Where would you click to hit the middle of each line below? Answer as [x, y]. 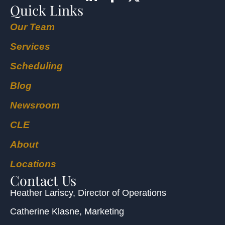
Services [30, 46]
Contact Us [43, 180]
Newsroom [35, 105]
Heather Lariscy [41, 193]
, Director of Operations [120, 193]
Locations [33, 164]
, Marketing [102, 212]
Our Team [32, 27]
